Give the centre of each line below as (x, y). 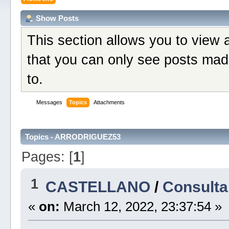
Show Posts (57, 18)
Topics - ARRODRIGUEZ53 (73, 137)
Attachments (109, 102)
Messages (49, 102)
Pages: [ (47, 156)
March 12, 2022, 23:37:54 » (141, 207)
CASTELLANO (98, 187)
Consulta (195, 187)
